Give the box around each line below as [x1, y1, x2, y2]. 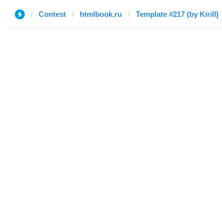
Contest [39, 10, 66, 18]
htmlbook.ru [80, 10, 122, 18]
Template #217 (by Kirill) [136, 10, 219, 18]
